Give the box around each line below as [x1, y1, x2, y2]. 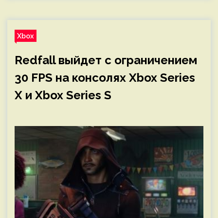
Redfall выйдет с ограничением [15, 53, 197, 67]
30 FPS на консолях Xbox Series [15, 71, 195, 85]
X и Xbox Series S [15, 88, 111, 102]
